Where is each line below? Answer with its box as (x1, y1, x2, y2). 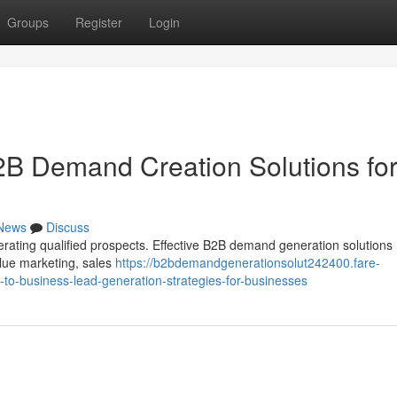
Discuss (46, 218, 90, 236)
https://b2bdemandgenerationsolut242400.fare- (115, 253, 380, 271)
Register (75, 13, 122, 31)
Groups (7, 13, 49, 31)
